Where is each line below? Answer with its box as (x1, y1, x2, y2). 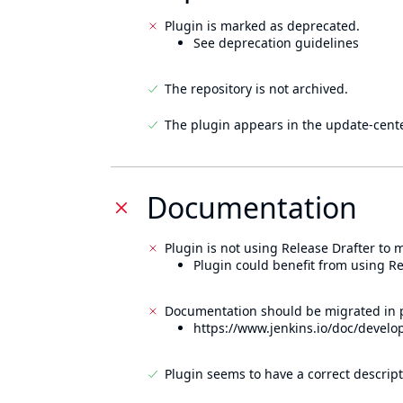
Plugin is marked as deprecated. (165, 17, 360, 34)
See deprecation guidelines (193, 34, 359, 51)
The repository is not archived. (165, 80, 348, 97)
